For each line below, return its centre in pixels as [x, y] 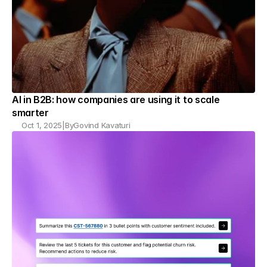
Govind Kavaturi [102, 125]
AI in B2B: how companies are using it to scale [116, 100]
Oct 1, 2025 [42, 125]
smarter [30, 113]
